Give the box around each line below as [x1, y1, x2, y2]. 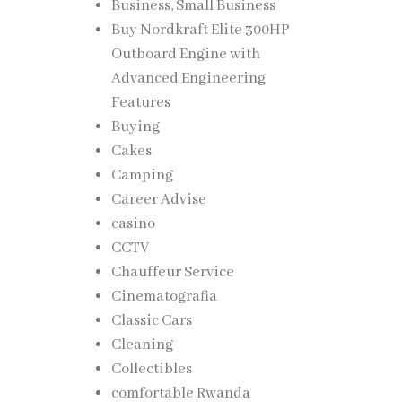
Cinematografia [110, 287, 217, 306]
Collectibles [110, 360, 192, 379]
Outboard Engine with [110, 45, 260, 64]
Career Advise [110, 190, 206, 209]
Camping [110, 166, 173, 185]
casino [110, 214, 155, 233]
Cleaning [110, 336, 173, 354]
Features [110, 93, 170, 112]
